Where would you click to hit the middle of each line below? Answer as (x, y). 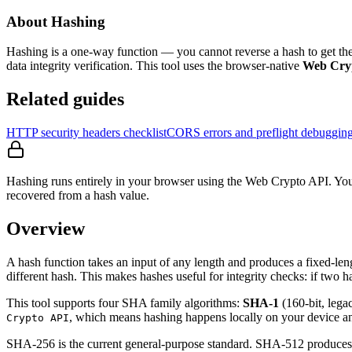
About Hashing (56, 21)
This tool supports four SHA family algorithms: (123, 302)
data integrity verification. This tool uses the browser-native (154, 66)
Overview (46, 229)
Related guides (65, 99)
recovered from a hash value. (78, 196)
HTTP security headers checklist (86, 133)
